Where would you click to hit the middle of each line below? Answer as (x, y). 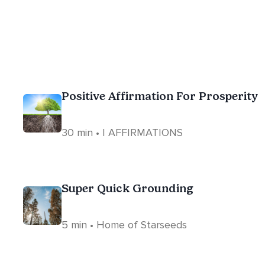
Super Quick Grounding (127, 188)
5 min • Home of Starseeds (124, 225)
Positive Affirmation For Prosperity (160, 96)
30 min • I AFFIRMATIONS (122, 132)
